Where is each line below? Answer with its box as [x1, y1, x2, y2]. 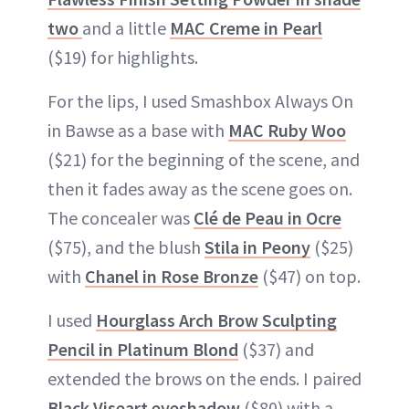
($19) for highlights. [47, 45, 198, 68]
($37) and [238, 337, 314, 361]
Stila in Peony [204, 235, 310, 258]
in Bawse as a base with [47, 118, 228, 142]
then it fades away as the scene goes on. [47, 176, 352, 200]
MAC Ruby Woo [228, 118, 346, 142]
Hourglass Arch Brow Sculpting [96, 308, 337, 331]
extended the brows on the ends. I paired [47, 366, 362, 390]
